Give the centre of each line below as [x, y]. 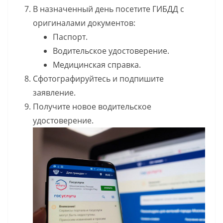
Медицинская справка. [97, 65]
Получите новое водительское [92, 107]
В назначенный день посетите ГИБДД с [109, 9]
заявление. [54, 93]
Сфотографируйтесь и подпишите [98, 79]
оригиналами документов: [84, 23]
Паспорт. [70, 37]
